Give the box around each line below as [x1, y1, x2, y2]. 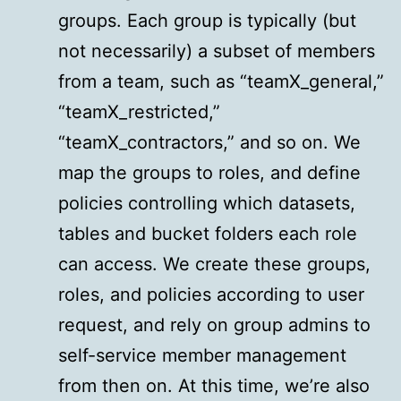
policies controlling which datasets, [58, 192, 355, 215]
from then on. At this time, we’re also [58, 375, 370, 397]
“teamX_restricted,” [58, 101, 220, 124]
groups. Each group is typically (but [58, 10, 356, 32]
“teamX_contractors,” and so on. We [58, 132, 361, 154]
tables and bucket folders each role [58, 223, 357, 245]
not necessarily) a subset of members [58, 40, 375, 63]
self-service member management [58, 345, 346, 367]
